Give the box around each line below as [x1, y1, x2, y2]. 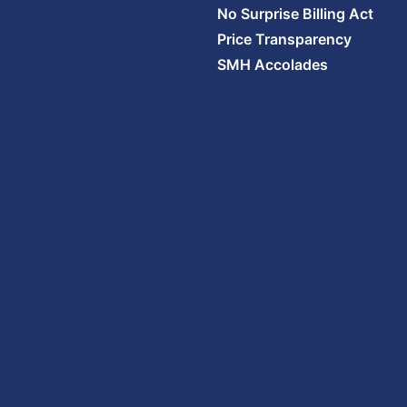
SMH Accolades [217, 55, 328, 74]
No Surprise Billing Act [217, 5, 373, 23]
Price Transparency [217, 30, 352, 48]
